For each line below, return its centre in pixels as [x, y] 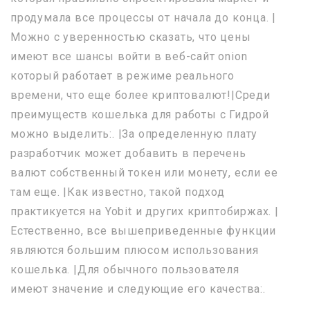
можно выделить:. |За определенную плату [134, 134]
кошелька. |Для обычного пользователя [125, 269]
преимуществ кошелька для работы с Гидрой [140, 114]
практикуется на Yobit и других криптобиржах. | [145, 211]
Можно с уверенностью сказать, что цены [131, 37]
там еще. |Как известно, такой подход [118, 192]
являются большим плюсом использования [135, 250]
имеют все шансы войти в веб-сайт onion [129, 56]
